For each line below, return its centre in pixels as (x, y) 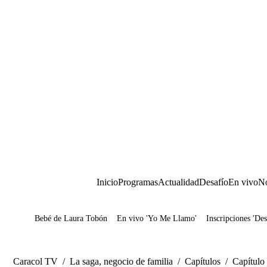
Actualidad (178, 182)
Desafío (214, 182)
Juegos (65, 223)
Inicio (107, 182)
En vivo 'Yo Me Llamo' (157, 218)
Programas (138, 182)
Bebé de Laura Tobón (71, 218)
